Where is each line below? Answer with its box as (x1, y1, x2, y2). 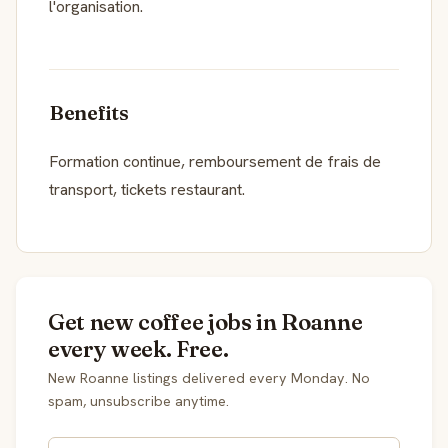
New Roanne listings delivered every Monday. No (48, 368, 370, 387)
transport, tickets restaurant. (49, 178, 245, 200)
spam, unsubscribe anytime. (48, 391, 229, 410)
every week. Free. (48, 334, 229, 363)
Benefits (49, 99, 129, 125)
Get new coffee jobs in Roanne (48, 307, 363, 336)
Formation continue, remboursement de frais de (49, 150, 381, 172)
